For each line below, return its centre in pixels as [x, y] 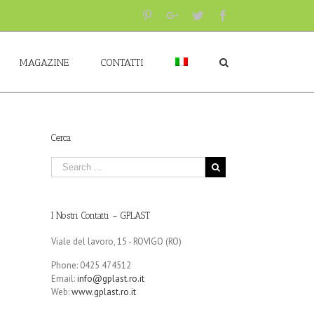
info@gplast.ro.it [111, 279]
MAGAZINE [44, 63]
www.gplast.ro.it [104, 292]
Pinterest [171, 15]
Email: [64, 279]
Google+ [197, 15]
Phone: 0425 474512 [91, 265]
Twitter [218, 15]
